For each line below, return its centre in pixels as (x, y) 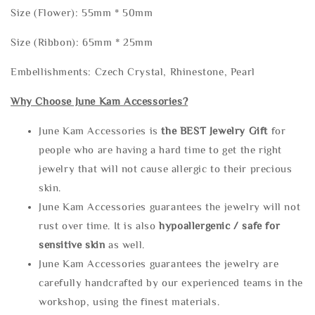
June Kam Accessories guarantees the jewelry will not (170, 207)
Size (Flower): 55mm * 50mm (82, 13)
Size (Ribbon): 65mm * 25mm (82, 42)
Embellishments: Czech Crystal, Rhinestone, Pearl (133, 72)
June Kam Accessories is (100, 131)
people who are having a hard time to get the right (161, 150)
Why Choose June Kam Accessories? (99, 101)
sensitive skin (72, 245)
